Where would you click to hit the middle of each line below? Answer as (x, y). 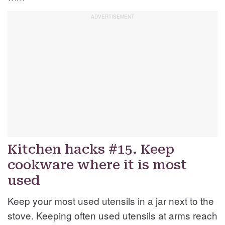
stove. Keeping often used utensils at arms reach (113, 215)
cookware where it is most (97, 164)
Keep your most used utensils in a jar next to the (111, 200)
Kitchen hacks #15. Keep (91, 149)
